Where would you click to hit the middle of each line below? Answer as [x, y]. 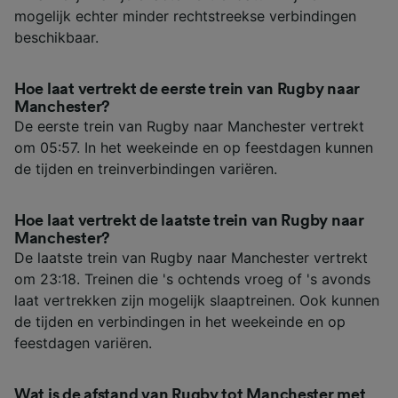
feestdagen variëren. [83, 343]
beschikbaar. [56, 38]
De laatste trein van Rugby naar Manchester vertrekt [191, 258]
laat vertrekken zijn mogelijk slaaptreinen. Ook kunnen [197, 301]
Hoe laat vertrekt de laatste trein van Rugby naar [189, 221]
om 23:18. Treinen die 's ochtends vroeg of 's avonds [192, 279]
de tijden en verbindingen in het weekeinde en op [180, 322]
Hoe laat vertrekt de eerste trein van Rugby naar [187, 89]
